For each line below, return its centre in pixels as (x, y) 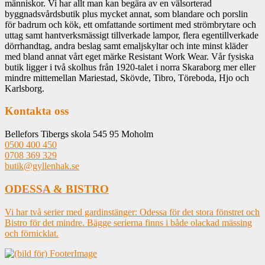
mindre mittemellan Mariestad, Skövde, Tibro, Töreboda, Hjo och (127, 77)
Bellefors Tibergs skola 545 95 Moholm (79, 134)
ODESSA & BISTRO (57, 189)
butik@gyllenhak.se (42, 166)
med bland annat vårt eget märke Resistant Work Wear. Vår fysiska (129, 56)
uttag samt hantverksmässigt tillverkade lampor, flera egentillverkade (132, 35)
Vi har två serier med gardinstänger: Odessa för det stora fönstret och (132, 212)
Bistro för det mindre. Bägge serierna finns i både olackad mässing (128, 222)
